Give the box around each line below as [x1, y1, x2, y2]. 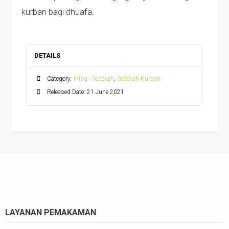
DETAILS [34, 52, 60, 60]
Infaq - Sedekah [73, 75, 114, 83]
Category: [47, 75, 74, 83]
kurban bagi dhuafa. [21, 7, 95, 17]
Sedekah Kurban [117, 75, 161, 83]
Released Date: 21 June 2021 [47, 88, 124, 96]
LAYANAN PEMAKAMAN [5, 208, 96, 218]
